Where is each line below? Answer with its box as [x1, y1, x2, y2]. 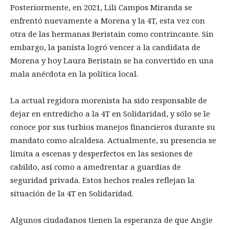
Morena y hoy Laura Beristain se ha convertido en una [10, 55, 214, 66]
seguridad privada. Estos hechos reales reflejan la [10, 175, 195, 186]
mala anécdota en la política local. [10, 68, 138, 79]
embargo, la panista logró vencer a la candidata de [10, 42, 200, 53]
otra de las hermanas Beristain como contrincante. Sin [10, 29, 214, 39]
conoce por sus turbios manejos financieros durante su [10, 122, 215, 132]
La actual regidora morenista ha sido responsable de [10, 95, 207, 106]
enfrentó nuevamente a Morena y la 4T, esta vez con [10, 15, 205, 26]
